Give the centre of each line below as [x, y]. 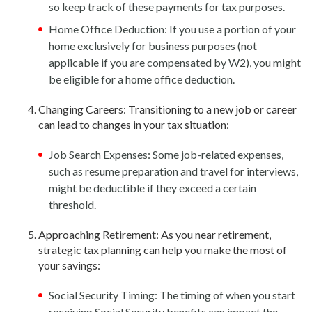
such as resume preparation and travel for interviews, [173, 171]
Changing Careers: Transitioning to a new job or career [167, 109]
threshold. [72, 204]
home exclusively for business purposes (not [153, 46]
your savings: [69, 265]
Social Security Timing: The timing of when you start [172, 295]
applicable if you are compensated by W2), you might [175, 62]
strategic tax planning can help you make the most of [163, 250]
